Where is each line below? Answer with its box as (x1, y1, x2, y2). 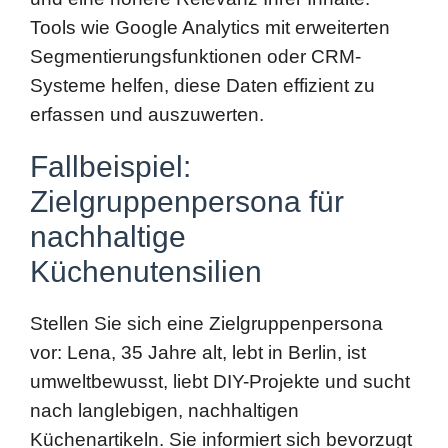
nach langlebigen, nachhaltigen (30, 322, 299, 344)
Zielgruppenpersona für (30, 107, 344, 141)
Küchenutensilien (30, 177, 262, 211)
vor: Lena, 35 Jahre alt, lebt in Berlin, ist (30, 264, 366, 286)
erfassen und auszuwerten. (30, 26, 264, 48)
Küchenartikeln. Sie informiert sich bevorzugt (30, 351, 412, 373)
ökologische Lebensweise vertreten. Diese (30, 409, 395, 431)
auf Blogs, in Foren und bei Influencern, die (30, 380, 398, 402)
